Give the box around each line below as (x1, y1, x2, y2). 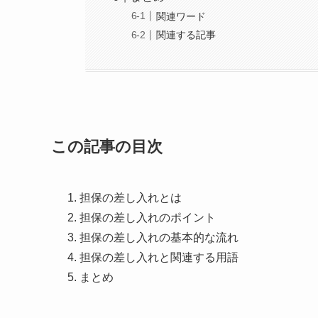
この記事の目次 (51, 138, 163, 156)
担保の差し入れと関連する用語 (79, 251, 238, 263)
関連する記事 (156, 29, 216, 41)
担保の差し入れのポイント (79, 211, 216, 224)
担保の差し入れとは (79, 191, 182, 204)
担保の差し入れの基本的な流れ (79, 231, 238, 243)
